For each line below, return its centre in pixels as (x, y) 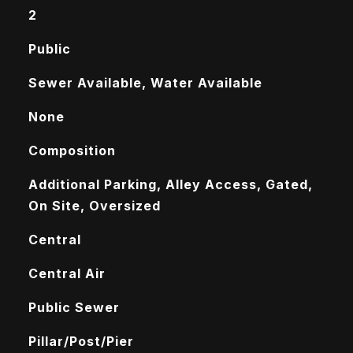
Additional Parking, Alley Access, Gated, (170, 184)
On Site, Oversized (94, 206)
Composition (72, 150)
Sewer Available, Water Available (145, 83)
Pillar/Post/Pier (81, 341)
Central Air (67, 273)
